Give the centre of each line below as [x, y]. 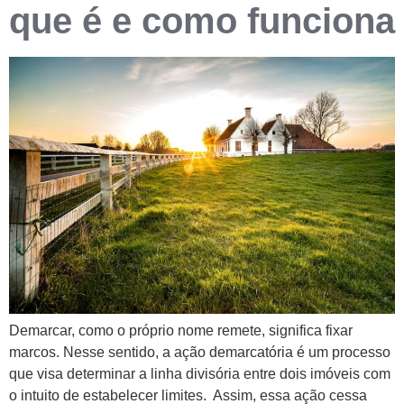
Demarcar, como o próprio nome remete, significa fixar [181, 331]
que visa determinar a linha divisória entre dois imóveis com [200, 374]
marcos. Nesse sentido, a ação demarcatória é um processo [200, 353]
